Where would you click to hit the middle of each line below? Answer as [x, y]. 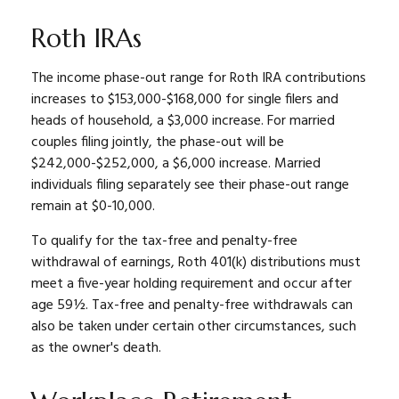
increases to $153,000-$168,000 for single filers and [185, 100]
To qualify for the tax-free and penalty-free [164, 241]
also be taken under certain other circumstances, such [194, 327]
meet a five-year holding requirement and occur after [191, 284]
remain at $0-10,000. [93, 207]
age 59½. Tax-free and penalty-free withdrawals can [192, 305]
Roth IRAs [86, 38]
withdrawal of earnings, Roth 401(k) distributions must [196, 263]
